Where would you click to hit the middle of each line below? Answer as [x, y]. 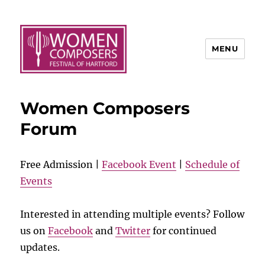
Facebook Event [139, 164]
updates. [40, 247]
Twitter [133, 230]
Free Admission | [61, 164]
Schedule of [213, 164]
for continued [184, 230]
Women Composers [105, 108]
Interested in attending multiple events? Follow [132, 214]
